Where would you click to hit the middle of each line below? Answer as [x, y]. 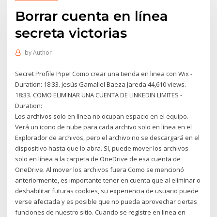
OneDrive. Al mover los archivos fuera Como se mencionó [100, 169]
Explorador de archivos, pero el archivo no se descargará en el [108, 137]
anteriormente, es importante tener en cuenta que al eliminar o [108, 180]
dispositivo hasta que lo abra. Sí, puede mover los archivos [102, 148]
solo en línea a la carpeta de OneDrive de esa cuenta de [98, 159]
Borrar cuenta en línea [92, 16]
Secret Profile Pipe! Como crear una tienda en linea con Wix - [104, 73]
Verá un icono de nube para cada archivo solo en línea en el [104, 127]
